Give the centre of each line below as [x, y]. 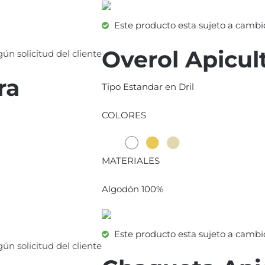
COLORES [124, 115]
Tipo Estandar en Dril [148, 87]
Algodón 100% [133, 189]
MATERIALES [131, 161]
